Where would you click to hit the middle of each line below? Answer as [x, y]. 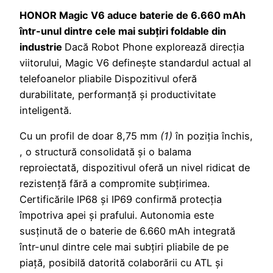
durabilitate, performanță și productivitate [118, 94]
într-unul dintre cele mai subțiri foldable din [123, 31]
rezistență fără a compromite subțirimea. [115, 183]
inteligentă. [45, 110]
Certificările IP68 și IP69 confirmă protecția [121, 199]
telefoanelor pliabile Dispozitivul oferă [108, 78]
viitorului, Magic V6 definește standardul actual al [135, 62]
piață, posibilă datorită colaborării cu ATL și [121, 262]
